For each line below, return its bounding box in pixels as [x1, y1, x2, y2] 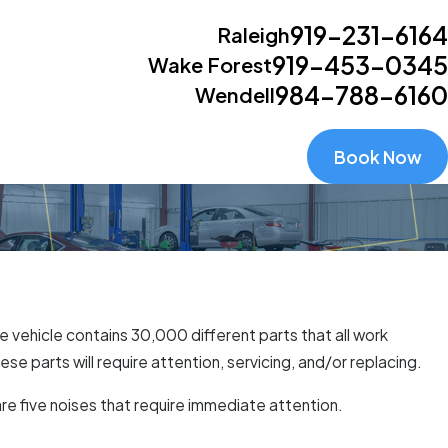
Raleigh [217, 21, 290, 48]
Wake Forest [148, 51, 272, 78]
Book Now [333, 145, 422, 168]
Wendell [195, 81, 275, 108]
